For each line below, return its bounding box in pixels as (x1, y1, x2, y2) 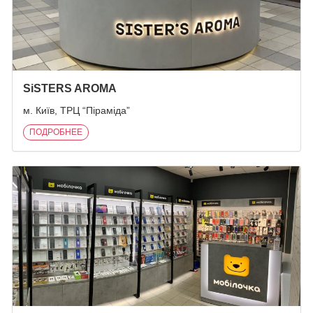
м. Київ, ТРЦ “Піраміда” (23, 105, 130, 116)
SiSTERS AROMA (23, 82, 117, 94)
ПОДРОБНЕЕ (29, 127, 82, 137)
